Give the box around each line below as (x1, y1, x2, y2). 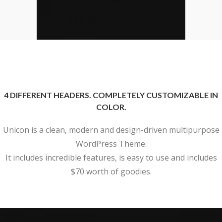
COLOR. (96, 102, 126, 112)
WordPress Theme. (75, 138, 147, 150)
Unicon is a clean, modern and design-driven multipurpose (2, 124, 220, 136)
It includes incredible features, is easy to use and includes (5, 152, 217, 164)
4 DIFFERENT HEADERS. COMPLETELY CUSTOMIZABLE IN (4, 90, 218, 100)
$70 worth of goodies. (70, 166, 152, 177)
